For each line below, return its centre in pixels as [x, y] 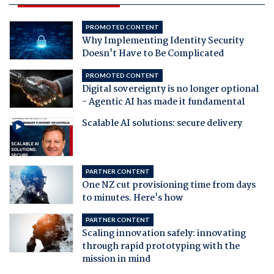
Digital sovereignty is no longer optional [170, 89]
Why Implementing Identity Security [163, 41]
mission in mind [116, 259]
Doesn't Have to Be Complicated [153, 54]
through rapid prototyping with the [161, 246]
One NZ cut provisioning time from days [168, 185]
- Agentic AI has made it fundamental [163, 102]
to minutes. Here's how [132, 198]
